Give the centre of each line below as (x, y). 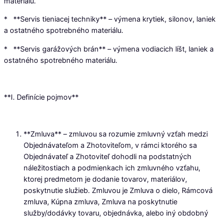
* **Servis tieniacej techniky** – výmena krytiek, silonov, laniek (110, 19)
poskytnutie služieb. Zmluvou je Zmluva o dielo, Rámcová (118, 190)
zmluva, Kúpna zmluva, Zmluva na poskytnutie (100, 202)
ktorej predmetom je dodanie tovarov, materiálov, (105, 179)
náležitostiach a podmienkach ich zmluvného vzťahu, (112, 168)
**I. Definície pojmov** (41, 97)
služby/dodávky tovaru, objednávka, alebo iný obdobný (116, 213)
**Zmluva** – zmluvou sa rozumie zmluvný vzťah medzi (116, 134)
